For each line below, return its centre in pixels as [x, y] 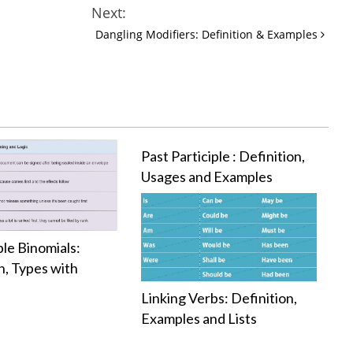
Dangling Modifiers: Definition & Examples [208, 34]
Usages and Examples [207, 176]
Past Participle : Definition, [223, 156]
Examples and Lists [199, 318]
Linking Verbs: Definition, [219, 297]
